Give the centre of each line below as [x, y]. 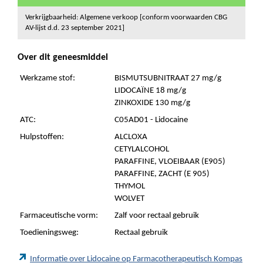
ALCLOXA [131, 137]
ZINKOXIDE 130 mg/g [152, 103]
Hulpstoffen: [42, 137]
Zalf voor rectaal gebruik [157, 216]
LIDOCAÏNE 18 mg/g [150, 91]
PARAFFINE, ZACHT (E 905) [162, 174]
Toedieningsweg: [49, 233]
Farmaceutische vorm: [59, 216]
